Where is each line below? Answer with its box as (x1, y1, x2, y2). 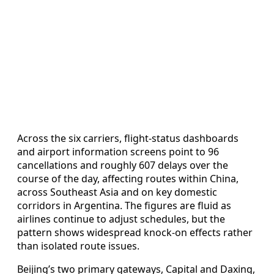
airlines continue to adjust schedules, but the (17, 212, 225, 226)
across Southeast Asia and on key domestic (17, 185, 217, 199)
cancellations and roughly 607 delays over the (17, 158, 228, 172)
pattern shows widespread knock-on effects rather (17, 225, 253, 239)
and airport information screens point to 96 (17, 144, 219, 158)
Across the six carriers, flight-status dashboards (17, 131, 239, 145)
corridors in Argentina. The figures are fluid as (17, 198, 231, 212)
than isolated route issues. (17, 239, 139, 253)
